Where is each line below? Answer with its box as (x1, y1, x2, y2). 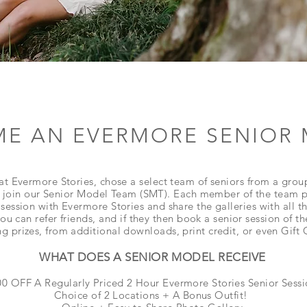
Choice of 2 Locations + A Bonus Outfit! (54, 288, 251, 302)
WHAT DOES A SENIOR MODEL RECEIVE (39, 250, 266, 264)
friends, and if (60, 212, 127, 225)
